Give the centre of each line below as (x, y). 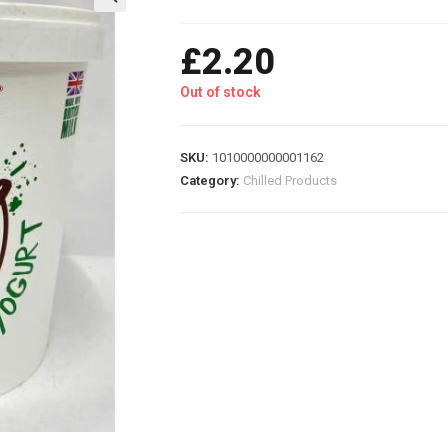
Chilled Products (290, 180)
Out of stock (220, 92)
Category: (211, 180)
